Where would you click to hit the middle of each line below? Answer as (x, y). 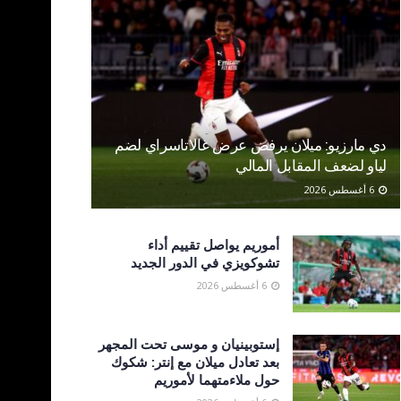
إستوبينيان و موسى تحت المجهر (189, 343)
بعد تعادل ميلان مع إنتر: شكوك (195, 361)
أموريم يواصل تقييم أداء (213, 245)
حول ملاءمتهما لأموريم (217, 379)
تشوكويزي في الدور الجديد (205, 263)
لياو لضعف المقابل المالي (311, 166)
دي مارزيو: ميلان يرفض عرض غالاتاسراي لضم (250, 145)
